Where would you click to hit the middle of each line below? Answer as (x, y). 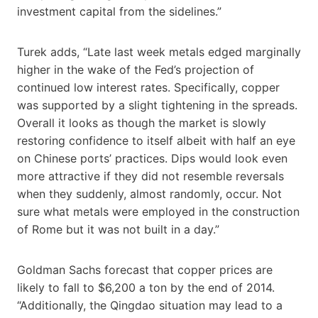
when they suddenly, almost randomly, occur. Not (149, 193)
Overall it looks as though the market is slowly (142, 122)
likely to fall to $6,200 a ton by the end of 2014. (146, 287)
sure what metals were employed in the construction (158, 211)
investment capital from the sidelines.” (119, 11)
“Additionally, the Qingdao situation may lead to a (150, 305)
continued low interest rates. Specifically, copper (148, 87)
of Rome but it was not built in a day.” (118, 229)
